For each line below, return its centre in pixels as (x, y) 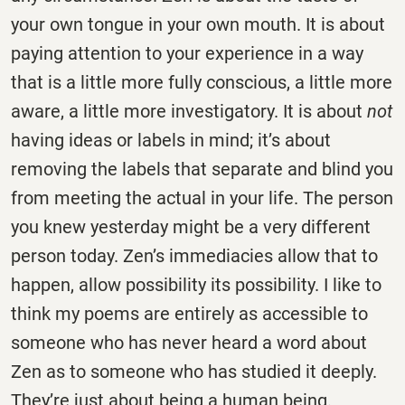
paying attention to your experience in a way (187, 54)
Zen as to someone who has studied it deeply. (194, 372)
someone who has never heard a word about (189, 343)
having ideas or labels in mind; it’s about (171, 141)
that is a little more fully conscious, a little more (202, 83)
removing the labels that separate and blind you (202, 170)
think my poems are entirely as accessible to (189, 314)
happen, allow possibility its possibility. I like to (196, 285)
